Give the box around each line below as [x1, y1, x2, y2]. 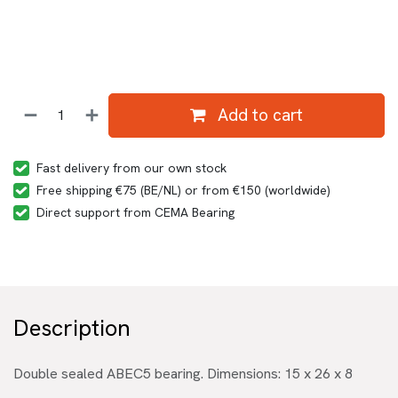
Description [13, 312, 131, 343]
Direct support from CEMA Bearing [36, 203, 235, 220]
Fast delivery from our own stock [36, 159, 227, 176]
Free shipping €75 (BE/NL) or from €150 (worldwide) [36, 181, 330, 198]
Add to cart [213, 103, 304, 126]
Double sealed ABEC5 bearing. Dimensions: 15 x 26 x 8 [13, 363, 353, 383]
